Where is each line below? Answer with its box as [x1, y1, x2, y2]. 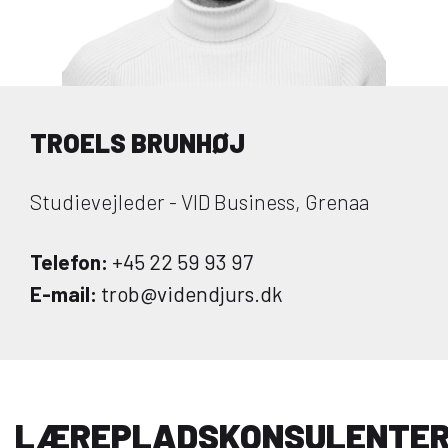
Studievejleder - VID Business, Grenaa [30, 189, 369, 214]
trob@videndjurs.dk [97, 281, 283, 306]
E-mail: [30, 281, 97, 306]
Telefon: [30, 249, 108, 274]
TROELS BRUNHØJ [30, 127, 245, 158]
